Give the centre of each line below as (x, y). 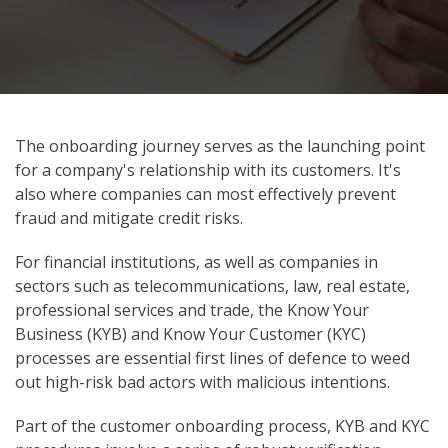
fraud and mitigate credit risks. (129, 218)
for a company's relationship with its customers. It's (208, 170)
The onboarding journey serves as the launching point (220, 146)
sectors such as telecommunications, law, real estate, (212, 286)
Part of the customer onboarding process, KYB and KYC (222, 426)
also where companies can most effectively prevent (205, 194)
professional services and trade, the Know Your (192, 310)
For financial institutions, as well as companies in (196, 262)
